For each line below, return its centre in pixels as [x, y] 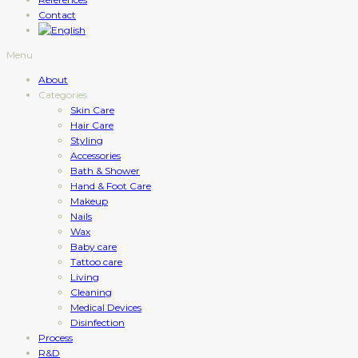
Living [85, 277]
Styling [87, 140]
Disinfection [97, 322]
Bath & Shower [105, 171]
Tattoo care [96, 262]
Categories [63, 95]
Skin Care [92, 110]
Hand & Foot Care [111, 186]
